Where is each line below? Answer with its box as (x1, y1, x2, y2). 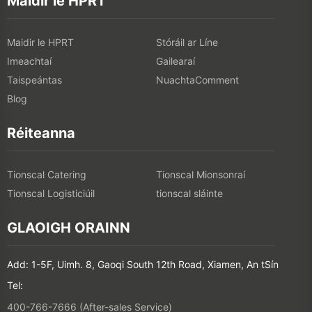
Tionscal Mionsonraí (156, 169, 245, 181)
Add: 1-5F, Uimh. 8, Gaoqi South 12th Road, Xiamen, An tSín (7, 258, 279, 271)
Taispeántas (7, 74, 62, 86)
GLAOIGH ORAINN (7, 219, 130, 237)
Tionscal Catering (7, 169, 86, 181)
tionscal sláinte (156, 187, 223, 200)
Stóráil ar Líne (156, 36, 218, 49)
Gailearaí (156, 55, 195, 68)
